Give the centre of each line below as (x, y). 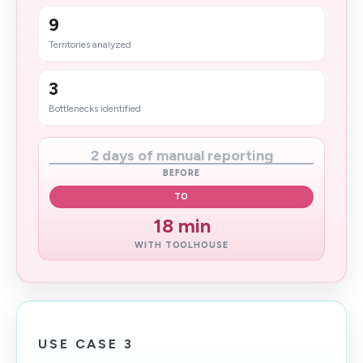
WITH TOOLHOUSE (181, 245)
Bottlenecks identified (95, 109)
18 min (181, 226)
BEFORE (181, 173)
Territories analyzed (90, 45)
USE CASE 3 (86, 344)
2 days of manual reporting (181, 156)
